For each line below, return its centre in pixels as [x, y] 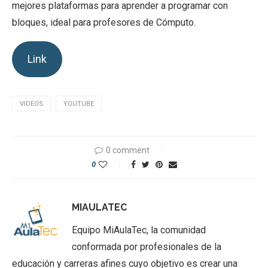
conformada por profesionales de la [147, 247]
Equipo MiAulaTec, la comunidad [139, 230]
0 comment [127, 150]
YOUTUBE [79, 104]
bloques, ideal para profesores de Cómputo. [104, 23]
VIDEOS [31, 104]
